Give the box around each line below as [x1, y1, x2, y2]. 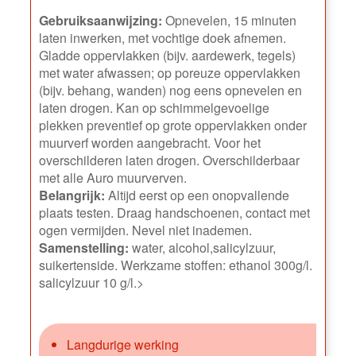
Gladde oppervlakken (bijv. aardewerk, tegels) [39, 45, 296, 64]
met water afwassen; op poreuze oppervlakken [39, 63, 301, 82]
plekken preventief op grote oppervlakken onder [39, 115, 308, 134]
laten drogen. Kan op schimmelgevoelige [39, 98, 270, 117]
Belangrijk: [39, 185, 106, 204]
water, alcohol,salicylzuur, [129, 238, 277, 257]
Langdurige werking [67, 335, 180, 354]
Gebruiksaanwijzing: [39, 10, 163, 29]
